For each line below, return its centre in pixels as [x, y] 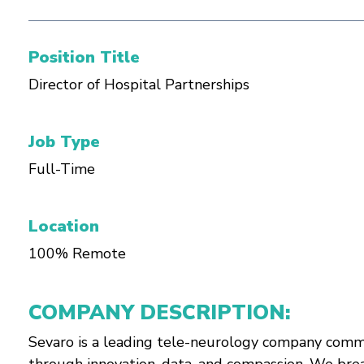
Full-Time [62, 169]
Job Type [64, 142]
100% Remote [77, 253]
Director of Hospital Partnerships [139, 84]
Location [64, 226]
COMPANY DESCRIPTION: [160, 313]
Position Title [84, 57]
